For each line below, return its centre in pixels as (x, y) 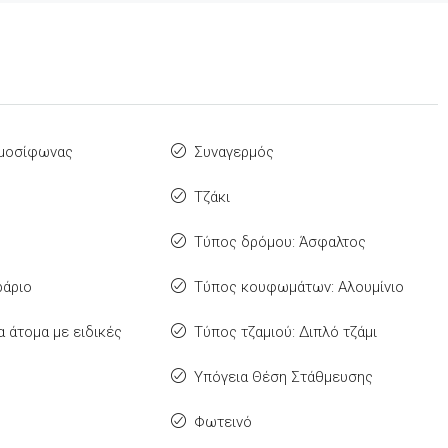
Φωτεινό (222, 422)
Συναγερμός (233, 152)
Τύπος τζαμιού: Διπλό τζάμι (285, 332)
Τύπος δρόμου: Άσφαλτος (279, 242)
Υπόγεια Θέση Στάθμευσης (283, 377)
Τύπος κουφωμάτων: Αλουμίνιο (298, 287)
